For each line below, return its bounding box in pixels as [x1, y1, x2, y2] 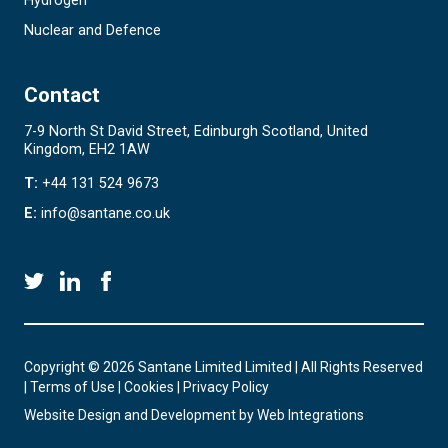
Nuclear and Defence [24, 22, 161, 40]
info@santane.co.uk [41, 205, 170, 223]
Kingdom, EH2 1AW [24, 141, 150, 159]
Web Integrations [257, 407, 364, 424]
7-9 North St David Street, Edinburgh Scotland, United [24, 123, 368, 141]
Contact [24, 83, 100, 108]
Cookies [124, 379, 174, 396]
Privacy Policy [183, 379, 269, 396]
